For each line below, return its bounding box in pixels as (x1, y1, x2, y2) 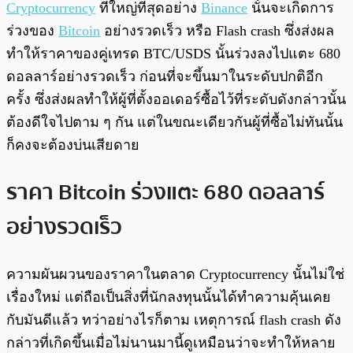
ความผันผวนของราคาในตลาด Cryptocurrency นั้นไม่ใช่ (6, 266, 344, 282)
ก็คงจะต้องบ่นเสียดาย (6, 137, 139, 154)
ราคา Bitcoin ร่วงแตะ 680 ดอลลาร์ (6, 174, 325, 210)
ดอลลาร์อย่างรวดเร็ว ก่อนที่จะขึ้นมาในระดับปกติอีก (6, 69, 323, 85)
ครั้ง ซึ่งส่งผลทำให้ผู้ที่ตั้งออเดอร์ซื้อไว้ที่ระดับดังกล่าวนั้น (6, 91, 346, 108)
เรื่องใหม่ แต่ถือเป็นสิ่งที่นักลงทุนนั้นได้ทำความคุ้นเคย (6, 288, 331, 305)
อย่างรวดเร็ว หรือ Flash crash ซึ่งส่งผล (100, 23, 334, 39)
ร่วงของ (6, 23, 58, 39)
